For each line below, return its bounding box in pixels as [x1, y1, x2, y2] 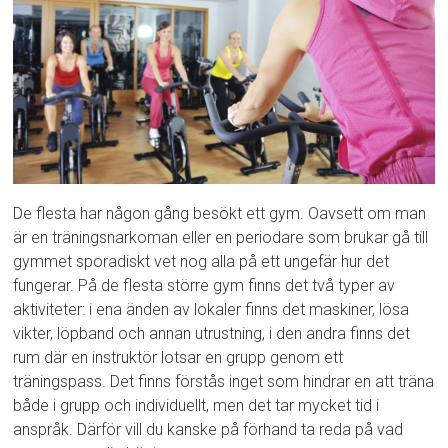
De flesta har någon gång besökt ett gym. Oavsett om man [13, 204, 427, 224]
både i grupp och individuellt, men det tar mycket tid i [13, 396, 380, 416]
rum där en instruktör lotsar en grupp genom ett [13, 348, 344, 368]
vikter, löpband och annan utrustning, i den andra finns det [13, 324, 411, 344]
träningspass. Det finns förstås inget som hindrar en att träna [13, 372, 435, 392]
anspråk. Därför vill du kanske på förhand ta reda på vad [13, 420, 404, 440]
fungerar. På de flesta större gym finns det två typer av [13, 276, 396, 296]
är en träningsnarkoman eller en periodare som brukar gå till [13, 228, 429, 248]
